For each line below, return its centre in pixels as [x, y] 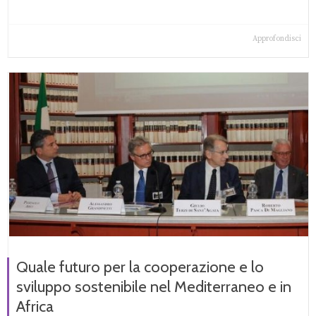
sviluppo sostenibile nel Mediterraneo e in [154, 287]
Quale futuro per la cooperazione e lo [140, 267]
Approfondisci [277, 39]
